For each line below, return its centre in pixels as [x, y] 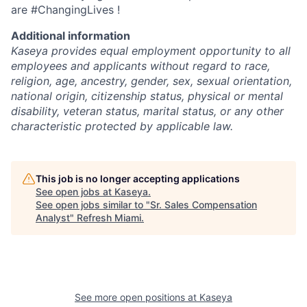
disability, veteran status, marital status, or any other [147, 111]
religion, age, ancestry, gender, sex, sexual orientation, [151, 81]
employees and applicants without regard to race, [140, 66]
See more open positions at [137, 297]
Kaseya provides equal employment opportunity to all [151, 51]
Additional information [71, 36]
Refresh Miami [109, 218]
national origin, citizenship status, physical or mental [147, 96]
